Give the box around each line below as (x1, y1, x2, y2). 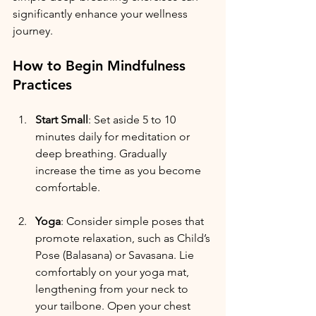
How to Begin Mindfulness (13, 57, 190, 75)
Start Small (35, 113, 88, 127)
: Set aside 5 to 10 (88, 113, 178, 127)
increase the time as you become (35, 164, 204, 178)
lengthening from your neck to (35, 282, 191, 296)
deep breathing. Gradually (35, 147, 169, 161)
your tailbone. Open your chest (35, 299, 193, 313)
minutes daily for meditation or (35, 130, 193, 144)
